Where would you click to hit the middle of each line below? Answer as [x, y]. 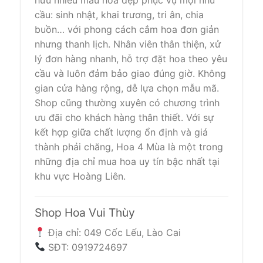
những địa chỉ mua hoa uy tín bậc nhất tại [127, 162]
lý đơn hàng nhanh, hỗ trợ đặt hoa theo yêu [131, 59]
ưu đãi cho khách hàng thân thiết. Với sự [124, 118]
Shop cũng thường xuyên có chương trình [127, 103]
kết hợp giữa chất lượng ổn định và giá [121, 132]
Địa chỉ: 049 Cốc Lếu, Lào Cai [113, 232]
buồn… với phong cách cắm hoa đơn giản [127, 30]
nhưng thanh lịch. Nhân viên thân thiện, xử [128, 44]
